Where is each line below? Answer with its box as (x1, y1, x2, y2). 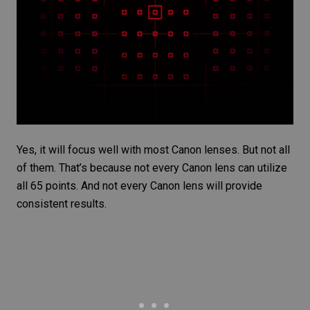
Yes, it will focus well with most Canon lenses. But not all (17, 143, 290, 157)
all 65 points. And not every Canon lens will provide (17, 179, 262, 193)
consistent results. (17, 197, 107, 211)
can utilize (235, 161, 287, 175)
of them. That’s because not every (17, 161, 182, 175)
